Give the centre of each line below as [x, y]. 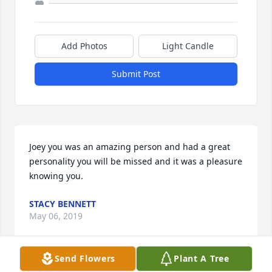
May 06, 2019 [56, 216]
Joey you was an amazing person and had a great [130, 147]
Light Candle [188, 46]
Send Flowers [85, 258]
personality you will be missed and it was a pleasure [136, 161]
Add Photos [84, 46]
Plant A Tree [202, 258]
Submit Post [136, 74]
